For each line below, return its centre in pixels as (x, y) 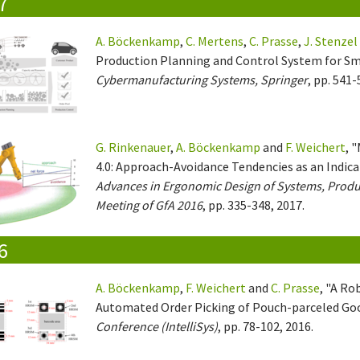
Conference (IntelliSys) (157, 327)
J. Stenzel (331, 41)
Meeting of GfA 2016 (149, 205)
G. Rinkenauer (133, 147)
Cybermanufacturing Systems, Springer (202, 80)
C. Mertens (215, 41)
